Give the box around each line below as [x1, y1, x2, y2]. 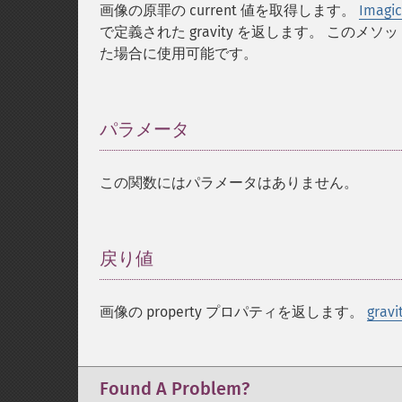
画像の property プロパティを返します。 [100, 303, 367, 320]
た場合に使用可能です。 [100, 45, 258, 62]
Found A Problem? [100, 378, 249, 399]
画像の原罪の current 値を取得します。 [100, 2, 359, 19]
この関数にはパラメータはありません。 [100, 174, 358, 191]
